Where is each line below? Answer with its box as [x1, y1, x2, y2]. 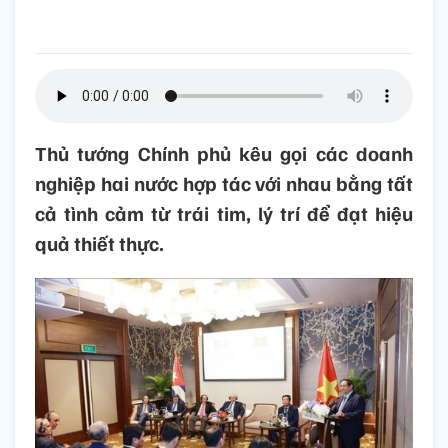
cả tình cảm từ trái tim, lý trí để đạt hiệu [35, 200, 413, 227]
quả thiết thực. [35, 230, 164, 257]
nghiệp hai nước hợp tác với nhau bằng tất [35, 170, 413, 197]
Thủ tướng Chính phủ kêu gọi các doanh [35, 140, 413, 167]
